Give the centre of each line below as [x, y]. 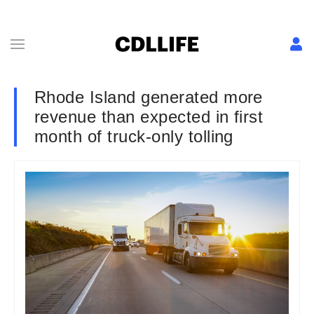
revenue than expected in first [149, 117]
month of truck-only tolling [134, 136]
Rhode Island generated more [149, 97]
